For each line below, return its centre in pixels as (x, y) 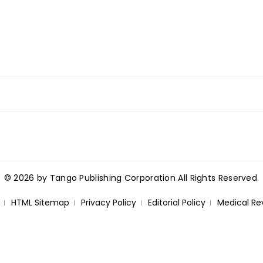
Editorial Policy (176, 202)
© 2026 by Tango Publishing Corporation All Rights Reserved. (131, 178)
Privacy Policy (108, 202)
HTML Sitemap (40, 202)
